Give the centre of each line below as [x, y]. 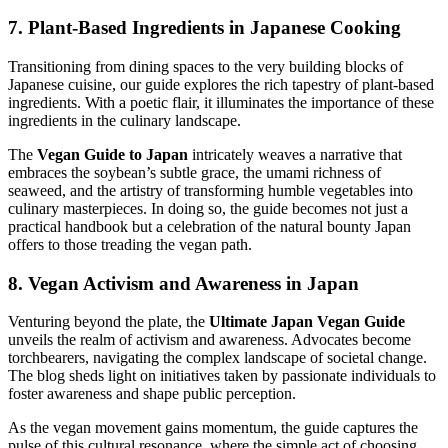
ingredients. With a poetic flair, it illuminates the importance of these [221, 103]
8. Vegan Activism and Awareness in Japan [183, 283]
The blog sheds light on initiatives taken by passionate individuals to [222, 376]
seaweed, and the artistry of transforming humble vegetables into [210, 191]
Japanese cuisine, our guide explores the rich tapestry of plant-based [221, 85]
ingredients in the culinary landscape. [124, 121]
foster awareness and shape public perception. [152, 394]
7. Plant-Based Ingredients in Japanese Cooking [204, 28]
